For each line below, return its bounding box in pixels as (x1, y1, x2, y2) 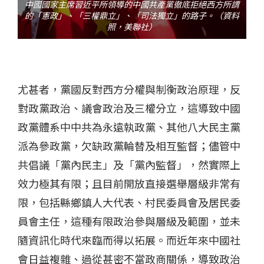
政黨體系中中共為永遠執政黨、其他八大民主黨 (18, 119, 240, 135)
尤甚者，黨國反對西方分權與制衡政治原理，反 (18, 81, 240, 97)
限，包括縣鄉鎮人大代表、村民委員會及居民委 (18, 194, 240, 210)
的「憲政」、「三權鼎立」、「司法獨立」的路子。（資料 (25, 9, 239, 22)
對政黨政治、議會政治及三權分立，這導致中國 (18, 100, 240, 116)
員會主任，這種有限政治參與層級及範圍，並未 (18, 213, 240, 229)
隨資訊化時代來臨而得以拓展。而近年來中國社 (18, 232, 240, 248)
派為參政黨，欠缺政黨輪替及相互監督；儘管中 (18, 138, 240, 154)
